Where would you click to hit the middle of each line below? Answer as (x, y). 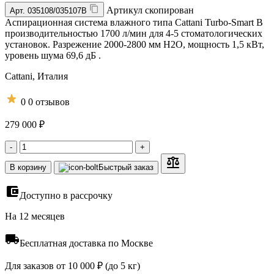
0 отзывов (49, 102)
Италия (53, 76)
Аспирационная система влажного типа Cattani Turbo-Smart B (134, 22)
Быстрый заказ (126, 167)
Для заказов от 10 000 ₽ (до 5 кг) (72, 265)
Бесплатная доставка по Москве (86, 243)
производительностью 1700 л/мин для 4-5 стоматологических (134, 33)
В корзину (28, 167)
